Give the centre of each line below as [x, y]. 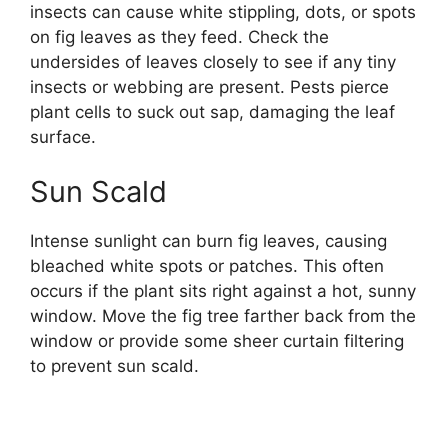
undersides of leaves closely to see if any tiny [213, 61]
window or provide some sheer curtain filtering [217, 341]
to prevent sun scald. [114, 366]
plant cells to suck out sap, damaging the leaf [212, 111]
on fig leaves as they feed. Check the [179, 36]
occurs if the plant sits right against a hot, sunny [223, 291]
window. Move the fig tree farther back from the [223, 316]
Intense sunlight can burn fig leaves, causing [208, 241]
